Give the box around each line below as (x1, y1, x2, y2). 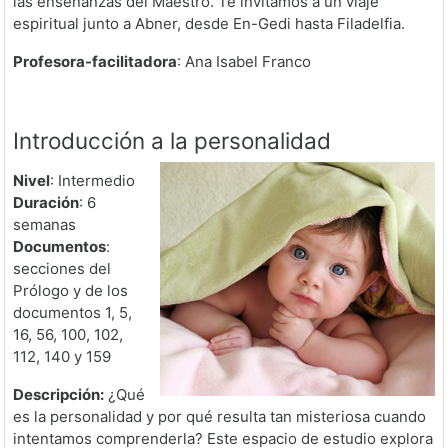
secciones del (13, 259, 111, 278)
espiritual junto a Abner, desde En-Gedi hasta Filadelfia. (13, 14, 405, 33)
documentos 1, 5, (13, 303, 132, 322)
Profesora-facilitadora (13, 52, 177, 71)
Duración (13, 193, 79, 212)
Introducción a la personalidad (13, 127, 331, 154)
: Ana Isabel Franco (177, 52, 311, 71)
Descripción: (13, 385, 104, 404)
